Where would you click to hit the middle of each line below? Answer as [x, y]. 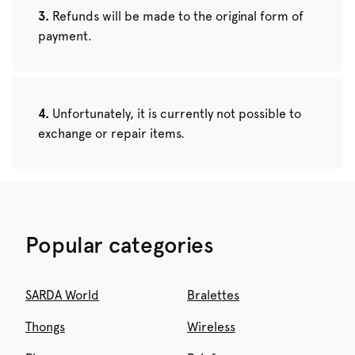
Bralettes [213, 295]
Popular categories [120, 244]
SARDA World [62, 295]
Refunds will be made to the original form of [178, 16]
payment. [65, 36]
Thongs [45, 326]
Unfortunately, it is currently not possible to [177, 113]
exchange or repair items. [111, 133]
